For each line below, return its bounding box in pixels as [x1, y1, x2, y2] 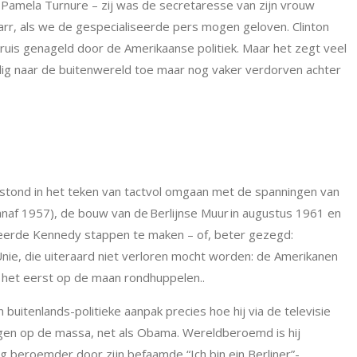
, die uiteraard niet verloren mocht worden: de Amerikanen [18, 248, 338, 264]
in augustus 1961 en [229, 205, 341, 221]
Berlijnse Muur [150, 205, 229, 221]
